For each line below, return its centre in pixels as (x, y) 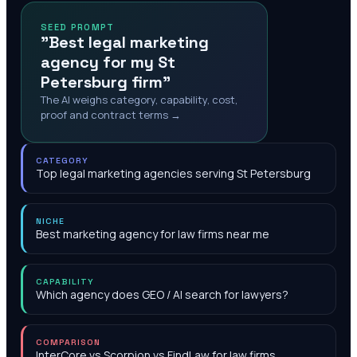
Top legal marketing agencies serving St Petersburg (173, 173)
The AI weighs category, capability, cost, (139, 100)
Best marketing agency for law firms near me (153, 234)
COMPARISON (69, 342)
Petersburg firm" (106, 82)
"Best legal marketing (125, 42)
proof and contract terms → (111, 115)
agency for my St (108, 62)
